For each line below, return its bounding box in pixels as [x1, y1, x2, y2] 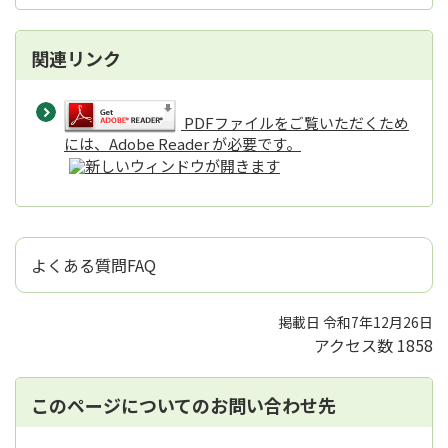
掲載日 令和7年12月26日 [278, 311, 433, 332]
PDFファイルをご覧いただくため [184, 112, 409, 133]
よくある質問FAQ [31, 252, 156, 277]
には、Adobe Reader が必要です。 [64, 133, 301, 154]
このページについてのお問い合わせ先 [31, 391, 336, 418]
